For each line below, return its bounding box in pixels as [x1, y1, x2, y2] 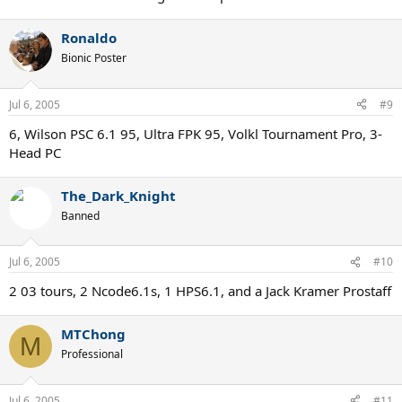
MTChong [61, 325, 126, 343]
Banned [61, 207, 100, 223]
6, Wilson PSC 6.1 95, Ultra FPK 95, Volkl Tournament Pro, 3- [9, 124, 382, 143]
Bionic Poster [61, 50, 127, 66]
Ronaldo [61, 29, 117, 47]
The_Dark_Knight [61, 186, 176, 205]
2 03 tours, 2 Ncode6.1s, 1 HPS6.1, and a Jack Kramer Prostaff [9, 282, 391, 300]
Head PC [9, 143, 61, 162]
